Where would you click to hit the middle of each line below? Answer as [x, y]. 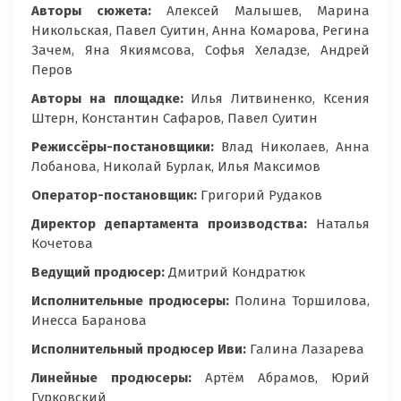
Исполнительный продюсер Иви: [139, 350]
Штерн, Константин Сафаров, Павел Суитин [175, 119]
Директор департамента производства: [174, 224]
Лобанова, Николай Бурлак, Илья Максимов [178, 167]
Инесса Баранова [91, 321]
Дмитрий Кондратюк [237, 273]
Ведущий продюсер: [100, 273]
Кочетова [62, 244]
